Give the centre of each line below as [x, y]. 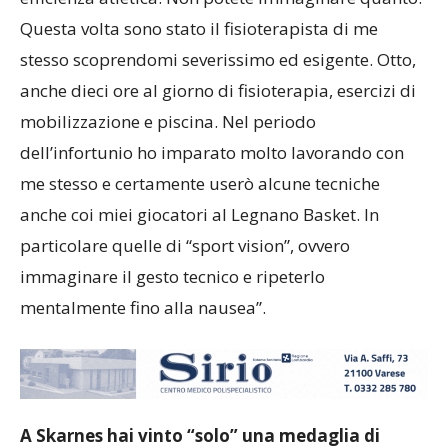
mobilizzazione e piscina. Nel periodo [168, 121]
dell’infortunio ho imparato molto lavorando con [212, 152]
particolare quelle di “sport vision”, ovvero [185, 245]
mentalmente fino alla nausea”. [143, 307]
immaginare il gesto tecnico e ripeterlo [172, 276]
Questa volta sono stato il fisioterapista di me [199, 28]
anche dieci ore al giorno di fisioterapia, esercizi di [218, 90]
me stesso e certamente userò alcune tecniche [200, 183]
